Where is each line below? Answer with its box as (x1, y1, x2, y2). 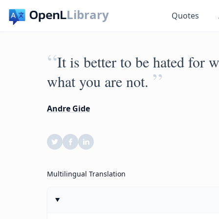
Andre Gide (47, 103, 90, 114)
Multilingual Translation (47, 169, 126, 178)
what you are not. (47, 71, 149, 91)
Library (66, 6, 109, 22)
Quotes (172, 10, 199, 21)
